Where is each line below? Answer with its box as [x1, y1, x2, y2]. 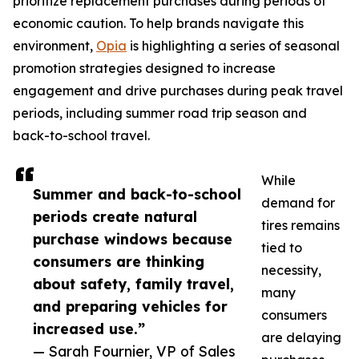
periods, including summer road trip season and [13, 105, 307, 122]
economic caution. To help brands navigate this [13, 15, 304, 32]
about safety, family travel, [33, 275, 234, 293]
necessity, [261, 262, 321, 279]
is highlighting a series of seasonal [127, 38, 340, 54]
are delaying [261, 329, 341, 346]
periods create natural [33, 208, 197, 226]
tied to [261, 240, 302, 256]
